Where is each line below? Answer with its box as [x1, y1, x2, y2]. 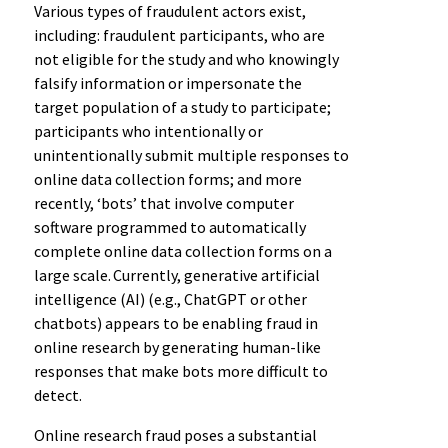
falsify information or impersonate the [33, 72, 302, 93]
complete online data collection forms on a [33, 240, 332, 261]
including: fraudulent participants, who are [33, 24, 325, 45]
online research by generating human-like [33, 336, 321, 357]
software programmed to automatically [33, 216, 306, 237]
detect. [33, 384, 84, 405]
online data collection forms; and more [33, 168, 302, 189]
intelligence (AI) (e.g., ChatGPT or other [33, 288, 307, 309]
